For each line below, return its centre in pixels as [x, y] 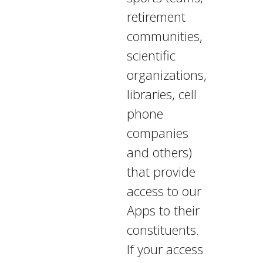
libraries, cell [161, 94]
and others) [159, 152]
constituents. [163, 230]
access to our [164, 191]
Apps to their [163, 210]
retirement [156, 16]
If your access [165, 249]
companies [157, 133]
